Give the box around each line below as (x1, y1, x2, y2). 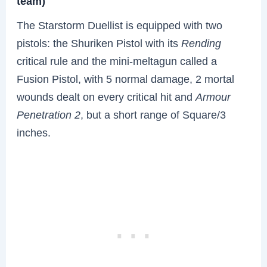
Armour (195, 91, 231, 104)
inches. (17, 126, 51, 139)
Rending (181, 37, 222, 50)
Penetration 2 (17, 108, 81, 122)
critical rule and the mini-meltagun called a (17, 55, 218, 68)
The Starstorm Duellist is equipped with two (17, 19, 223, 32)
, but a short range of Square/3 (80, 108, 226, 122)
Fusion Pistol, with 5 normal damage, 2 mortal (17, 73, 235, 86)
